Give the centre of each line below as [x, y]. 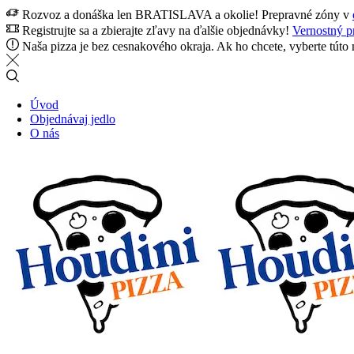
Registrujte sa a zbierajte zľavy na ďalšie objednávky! [156, 30]
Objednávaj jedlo [73, 119]
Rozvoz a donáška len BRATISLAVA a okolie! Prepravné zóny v [186, 15]
